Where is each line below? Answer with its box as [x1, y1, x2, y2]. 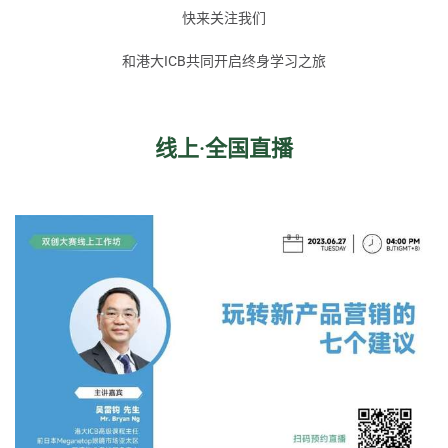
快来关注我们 [182, 10, 266, 27]
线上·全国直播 [155, 136, 293, 162]
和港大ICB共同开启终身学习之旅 [122, 53, 326, 70]
